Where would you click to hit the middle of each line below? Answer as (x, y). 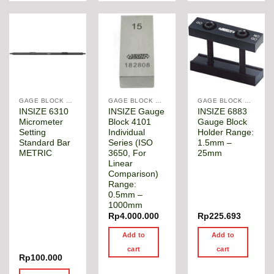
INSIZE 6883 (223, 111)
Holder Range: (226, 132)
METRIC (36, 153)
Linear (121, 163)
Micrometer (41, 122)
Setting (33, 132)
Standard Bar (45, 143)
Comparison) (134, 174)
